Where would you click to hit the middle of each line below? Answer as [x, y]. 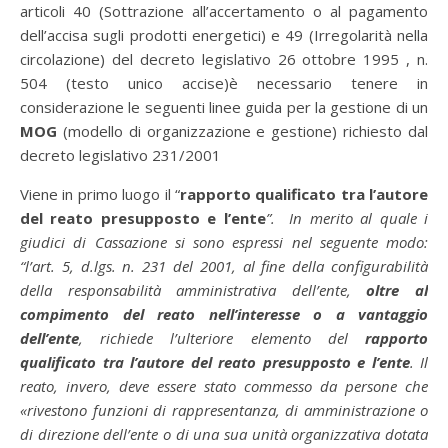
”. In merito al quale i [347, 218]
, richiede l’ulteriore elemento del [222, 338]
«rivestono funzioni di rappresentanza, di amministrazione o [224, 410]
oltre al [397, 290]
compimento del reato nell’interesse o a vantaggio [224, 314]
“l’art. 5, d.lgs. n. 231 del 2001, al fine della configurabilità [224, 266]
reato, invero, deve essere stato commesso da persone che [224, 386]
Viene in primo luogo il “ [100, 194]
